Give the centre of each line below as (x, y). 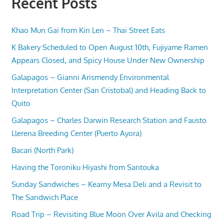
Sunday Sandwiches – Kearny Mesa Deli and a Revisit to (106, 184)
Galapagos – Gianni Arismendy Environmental (90, 77)
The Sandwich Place (44, 197)
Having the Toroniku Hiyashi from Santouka (85, 167)
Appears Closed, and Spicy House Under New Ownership (108, 60)
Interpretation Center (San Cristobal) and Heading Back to (108, 90)
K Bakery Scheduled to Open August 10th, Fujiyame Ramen (109, 47)
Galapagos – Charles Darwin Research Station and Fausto (109, 120)
